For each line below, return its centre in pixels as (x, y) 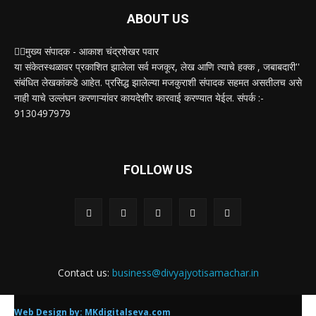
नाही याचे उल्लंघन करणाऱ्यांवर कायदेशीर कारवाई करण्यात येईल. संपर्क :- (139, 97)
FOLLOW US (158, 169)
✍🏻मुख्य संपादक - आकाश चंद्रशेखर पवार (86, 51)
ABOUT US (158, 18)
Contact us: (85, 273)
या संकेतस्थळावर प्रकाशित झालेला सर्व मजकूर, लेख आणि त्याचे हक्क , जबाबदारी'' (157, 66)
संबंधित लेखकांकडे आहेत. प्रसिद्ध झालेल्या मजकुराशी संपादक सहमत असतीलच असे (158, 82)
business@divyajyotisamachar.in (185, 273)
